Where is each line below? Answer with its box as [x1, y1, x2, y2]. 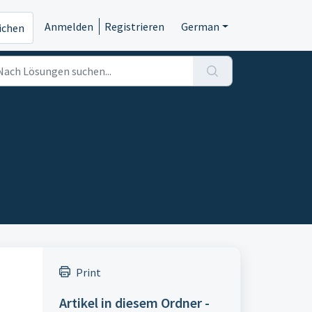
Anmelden [44, 19, 93, 33]
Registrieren [104, 19, 164, 33]
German [180, 19, 219, 33]
